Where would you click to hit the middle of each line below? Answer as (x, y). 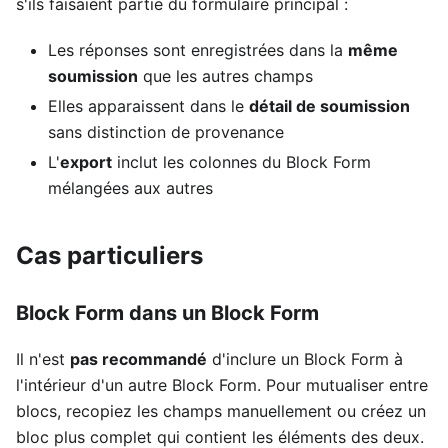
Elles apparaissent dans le (148, 106)
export (86, 162)
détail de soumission (329, 106)
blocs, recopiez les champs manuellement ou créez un (221, 411)
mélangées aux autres (130, 188)
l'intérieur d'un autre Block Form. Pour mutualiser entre (222, 385)
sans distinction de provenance (166, 132)
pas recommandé (138, 359)
